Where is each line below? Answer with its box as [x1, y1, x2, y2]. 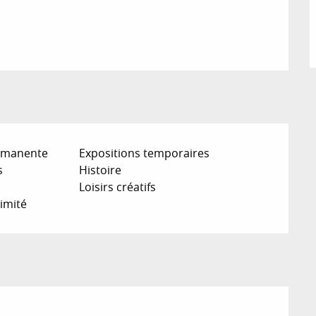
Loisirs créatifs [79, 178, 157, 195]
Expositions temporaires [79, 145, 210, 161]
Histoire [79, 162, 122, 178]
